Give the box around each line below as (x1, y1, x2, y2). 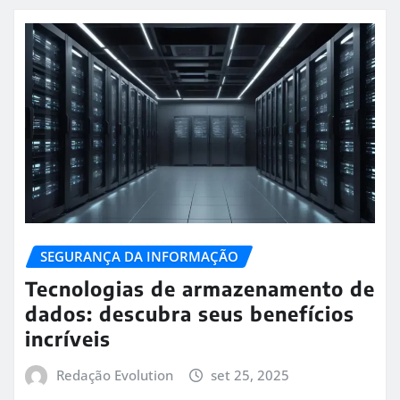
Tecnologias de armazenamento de (25, 276, 375, 302)
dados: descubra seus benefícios (25, 301, 354, 327)
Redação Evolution (55, 366, 173, 385)
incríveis (25, 326, 111, 352)
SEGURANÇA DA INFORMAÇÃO (40, 246, 238, 265)
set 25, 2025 (211, 366, 290, 385)
